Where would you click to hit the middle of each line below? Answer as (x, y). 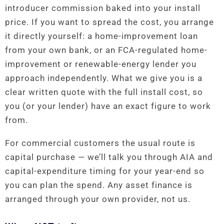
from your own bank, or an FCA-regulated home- (106, 50)
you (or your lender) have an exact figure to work (108, 106)
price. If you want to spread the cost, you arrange (109, 22)
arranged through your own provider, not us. (98, 199)
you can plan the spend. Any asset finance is (99, 185)
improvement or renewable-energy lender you (101, 64)
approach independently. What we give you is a (104, 78)
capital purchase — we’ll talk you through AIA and (109, 157)
